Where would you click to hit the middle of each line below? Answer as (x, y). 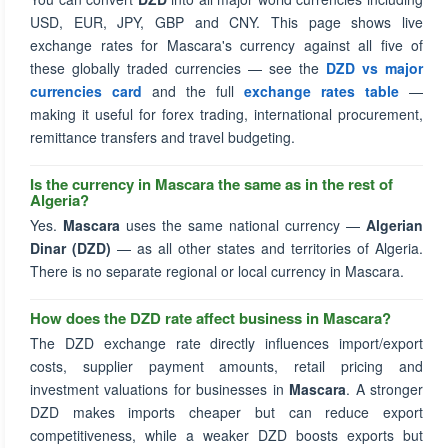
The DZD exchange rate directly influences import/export (226, 343)
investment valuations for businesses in (160, 389)
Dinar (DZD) (70, 248)
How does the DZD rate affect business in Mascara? (210, 318)
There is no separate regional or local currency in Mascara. (217, 271)
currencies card (86, 91)
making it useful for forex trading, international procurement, (226, 114)
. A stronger (385, 389)
